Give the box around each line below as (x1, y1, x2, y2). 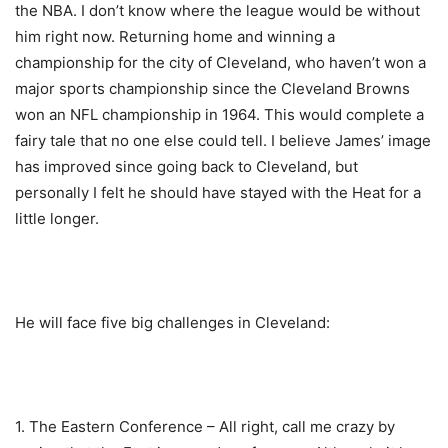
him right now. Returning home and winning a (15, 27, 335, 47)
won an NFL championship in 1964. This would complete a (15, 105, 424, 125)
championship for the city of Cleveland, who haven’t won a (15, 53, 426, 73)
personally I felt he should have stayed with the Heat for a (15, 183, 421, 203)
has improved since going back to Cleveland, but (15, 157, 358, 177)
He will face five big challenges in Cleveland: (15, 313, 330, 333)
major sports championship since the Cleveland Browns (15, 79, 410, 99)
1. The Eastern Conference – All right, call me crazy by (15, 417, 395, 437)
